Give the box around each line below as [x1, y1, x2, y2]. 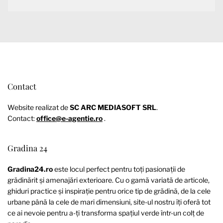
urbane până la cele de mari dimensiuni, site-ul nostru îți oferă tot [7, 198, 211, 207]
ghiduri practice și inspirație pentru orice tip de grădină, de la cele [7, 187, 211, 196]
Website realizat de [7, 103, 70, 111]
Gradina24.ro [7, 165, 53, 174]
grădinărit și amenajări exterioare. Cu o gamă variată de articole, [7, 176, 210, 185]
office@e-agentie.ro [36, 113, 103, 122]
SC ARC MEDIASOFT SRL [70, 103, 156, 111]
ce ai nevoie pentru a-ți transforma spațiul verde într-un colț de [7, 209, 204, 218]
